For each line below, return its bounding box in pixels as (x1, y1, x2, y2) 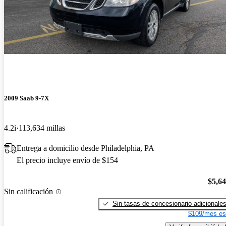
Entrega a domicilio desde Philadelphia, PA (17, 144, 154, 153)
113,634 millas (19, 124, 65, 133)
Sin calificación (4, 187, 53, 196)
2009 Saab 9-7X (4, 94, 49, 102)
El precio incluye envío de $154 (17, 156, 118, 165)
